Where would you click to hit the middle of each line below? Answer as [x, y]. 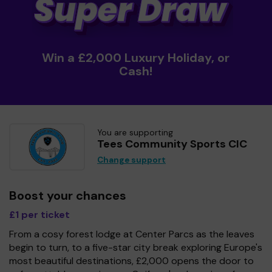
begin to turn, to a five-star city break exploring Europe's [136, 247]
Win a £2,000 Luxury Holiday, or [136, 57]
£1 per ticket [39, 214]
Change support [131, 160]
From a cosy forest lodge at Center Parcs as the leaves [132, 234]
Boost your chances [68, 195]
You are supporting [135, 132]
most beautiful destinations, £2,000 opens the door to [131, 260]
